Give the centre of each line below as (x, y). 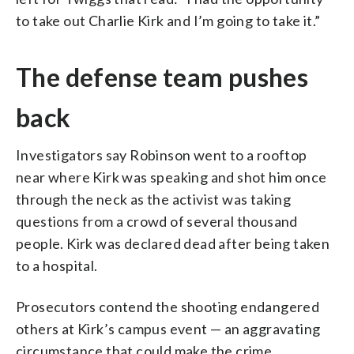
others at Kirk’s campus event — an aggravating (168, 328)
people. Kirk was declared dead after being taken (173, 243)
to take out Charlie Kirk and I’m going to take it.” (168, 20)
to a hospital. (57, 265)
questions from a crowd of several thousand (157, 221)
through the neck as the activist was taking (154, 199)
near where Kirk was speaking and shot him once (171, 177)
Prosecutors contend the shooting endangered (168, 306)
